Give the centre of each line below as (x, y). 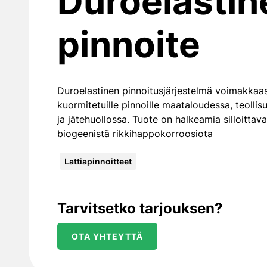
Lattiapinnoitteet (98, 161)
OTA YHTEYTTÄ (107, 236)
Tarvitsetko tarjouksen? (140, 208)
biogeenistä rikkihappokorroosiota (135, 133)
